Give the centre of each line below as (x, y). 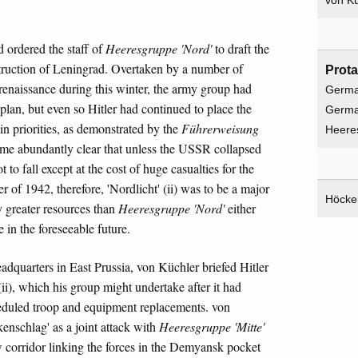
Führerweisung (220, 128)
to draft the (241, 48)
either (240, 208)
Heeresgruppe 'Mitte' (212, 327)
